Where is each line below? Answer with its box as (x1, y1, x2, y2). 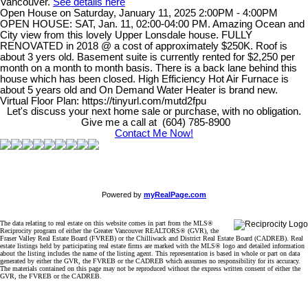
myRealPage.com (144, 190, 206, 199)
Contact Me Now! (115, 128, 193, 140)
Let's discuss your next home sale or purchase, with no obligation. (7, 106, 301, 118)
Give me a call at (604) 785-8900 (78, 117, 230, 129)
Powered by (102, 190, 144, 199)
